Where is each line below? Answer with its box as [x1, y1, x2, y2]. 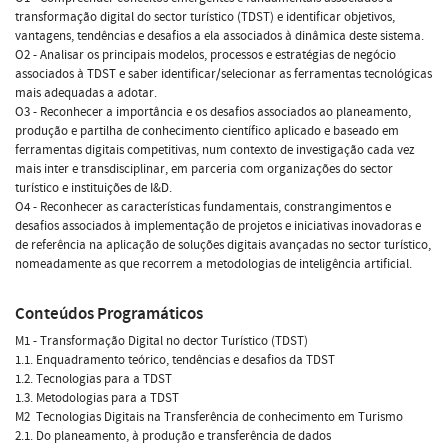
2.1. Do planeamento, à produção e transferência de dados [15, 426, 331, 445]
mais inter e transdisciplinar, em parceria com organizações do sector [15, 159, 393, 178]
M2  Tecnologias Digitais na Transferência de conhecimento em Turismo [15, 407, 403, 426]
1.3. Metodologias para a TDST [15, 388, 179, 407]
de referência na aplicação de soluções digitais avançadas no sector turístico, [15, 235, 431, 254]
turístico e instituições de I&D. [15, 178, 172, 197]
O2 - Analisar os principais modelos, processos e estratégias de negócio [15, 45, 396, 64]
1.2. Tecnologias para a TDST [15, 369, 172, 388]
